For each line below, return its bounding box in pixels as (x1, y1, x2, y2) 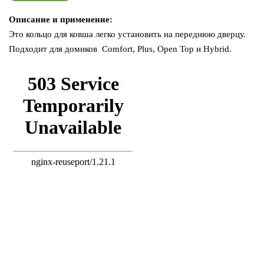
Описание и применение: (9, 14, 113, 24)
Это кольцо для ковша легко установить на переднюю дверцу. (9, 29, 246, 39)
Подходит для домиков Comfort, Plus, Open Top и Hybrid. (9, 44, 232, 54)
